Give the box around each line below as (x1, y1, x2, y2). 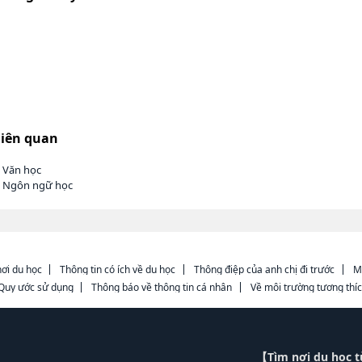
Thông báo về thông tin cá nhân (91, 280, 233, 294)
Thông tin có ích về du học (60, 262, 176, 276)
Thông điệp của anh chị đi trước (194, 262, 335, 276)
